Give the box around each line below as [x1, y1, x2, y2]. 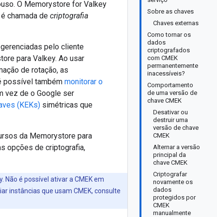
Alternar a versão [153, 143, 200, 151]
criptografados [147, 46, 190, 54]
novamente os [153, 178, 193, 186]
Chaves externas [153, 19, 199, 27]
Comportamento [147, 81, 193, 89]
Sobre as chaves [147, 8, 194, 15]
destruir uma [153, 116, 188, 124]
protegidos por [153, 194, 196, 201]
